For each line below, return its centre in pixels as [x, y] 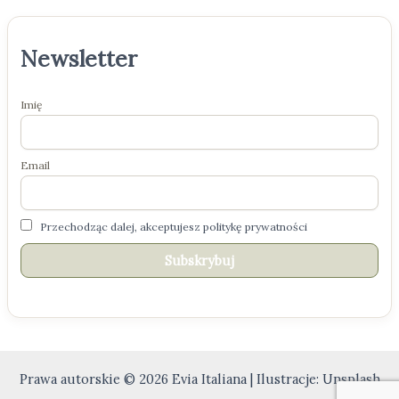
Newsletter [79, 58]
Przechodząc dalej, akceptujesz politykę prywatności [174, 227]
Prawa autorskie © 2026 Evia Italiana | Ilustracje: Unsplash [199, 379]
